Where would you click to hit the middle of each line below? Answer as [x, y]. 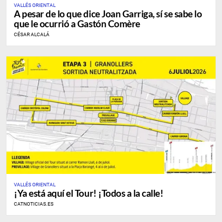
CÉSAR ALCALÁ [32, 34]
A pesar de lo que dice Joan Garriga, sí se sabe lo [108, 13]
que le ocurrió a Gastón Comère [77, 23]
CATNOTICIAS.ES [34, 204]
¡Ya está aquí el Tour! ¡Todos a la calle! [89, 193]
